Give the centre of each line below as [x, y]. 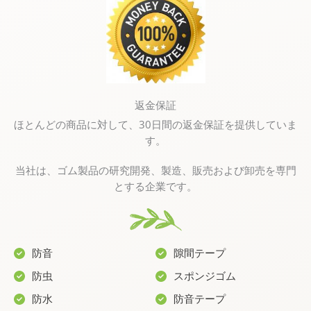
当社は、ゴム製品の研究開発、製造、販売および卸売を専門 [155, 170]
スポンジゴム [205, 276]
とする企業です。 [155, 186]
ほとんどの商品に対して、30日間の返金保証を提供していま [155, 125]
